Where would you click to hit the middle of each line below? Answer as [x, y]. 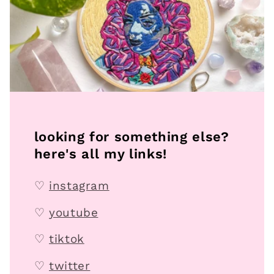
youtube [74, 212]
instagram [79, 186]
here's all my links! [100, 154]
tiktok [67, 239]
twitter [70, 265]
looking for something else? [131, 137]
